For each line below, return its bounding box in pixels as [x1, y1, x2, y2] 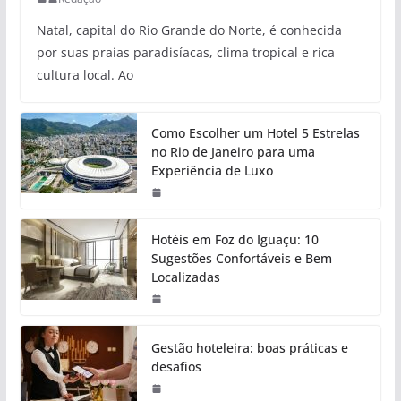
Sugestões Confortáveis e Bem [150, 249, 332, 267]
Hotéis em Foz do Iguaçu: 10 [150, 230, 319, 248]
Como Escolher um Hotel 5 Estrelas [150, 124, 360, 141]
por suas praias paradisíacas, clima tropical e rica [36, 43, 335, 61]
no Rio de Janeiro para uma [150, 142, 315, 160]
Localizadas [150, 268, 220, 286]
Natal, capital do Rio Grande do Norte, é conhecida [36, 21, 342, 38]
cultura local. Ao [36, 65, 133, 83]
